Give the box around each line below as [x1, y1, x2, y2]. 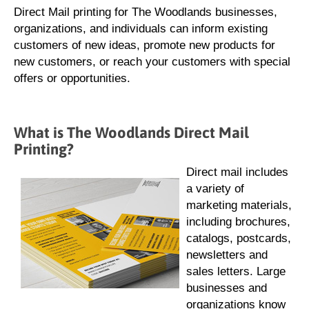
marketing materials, [186, 199, 292, 212]
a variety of [186, 182, 244, 195]
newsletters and [186, 248, 268, 261]
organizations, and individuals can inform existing [14, 22, 268, 35]
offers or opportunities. [14, 72, 130, 85]
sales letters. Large [186, 265, 286, 278]
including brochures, [186, 215, 290, 228]
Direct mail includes [186, 166, 288, 179]
